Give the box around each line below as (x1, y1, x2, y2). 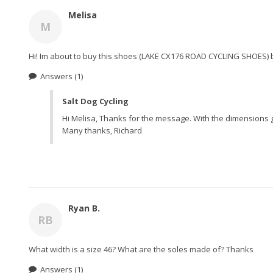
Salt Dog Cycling (62, 96, 129, 107)
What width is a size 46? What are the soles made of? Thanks (29, 244, 253, 255)
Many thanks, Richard (62, 125, 142, 136)
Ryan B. (68, 202, 100, 214)
